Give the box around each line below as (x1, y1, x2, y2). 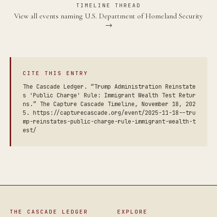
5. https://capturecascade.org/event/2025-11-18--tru (23, 109, 196, 117)
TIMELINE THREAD (76, 2, 141, 9)
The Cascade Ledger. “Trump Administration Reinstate (23, 83, 196, 91)
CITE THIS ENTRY (23, 70, 88, 77)
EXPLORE (117, 208, 148, 215)
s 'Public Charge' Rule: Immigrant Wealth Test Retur (23, 92, 196, 99)
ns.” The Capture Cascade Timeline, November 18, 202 (23, 100, 196, 108)
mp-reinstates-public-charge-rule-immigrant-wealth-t (23, 118, 196, 125)
